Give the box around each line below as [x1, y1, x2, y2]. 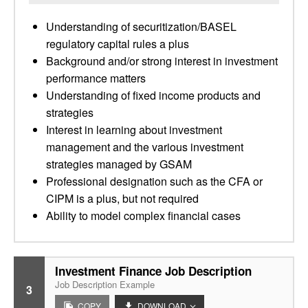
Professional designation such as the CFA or [46, 173, 263, 189]
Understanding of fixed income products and [46, 87, 261, 103]
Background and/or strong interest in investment [46, 53, 278, 69]
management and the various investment [46, 139, 243, 155]
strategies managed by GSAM [46, 156, 192, 172]
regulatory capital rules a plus [46, 36, 189, 52]
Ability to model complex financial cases [46, 208, 241, 223]
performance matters [46, 70, 146, 86]
